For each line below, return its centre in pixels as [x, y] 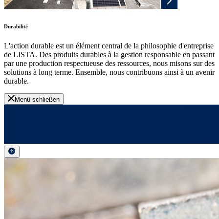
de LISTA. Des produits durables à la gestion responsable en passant [109, 54]
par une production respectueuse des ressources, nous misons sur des [109, 63]
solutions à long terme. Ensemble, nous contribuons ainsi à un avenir [109, 72]
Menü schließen [37, 99]
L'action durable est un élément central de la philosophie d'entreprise [109, 45]
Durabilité [16, 26]
